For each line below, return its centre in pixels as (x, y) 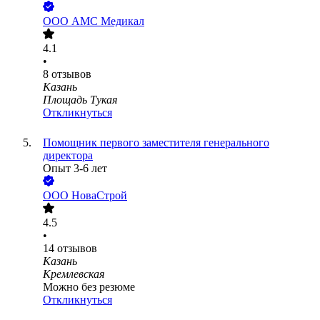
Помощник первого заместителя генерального (156, 143)
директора (68, 156)
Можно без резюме (89, 287)
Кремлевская (74, 274)
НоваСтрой (99, 196)
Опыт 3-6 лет (75, 169)
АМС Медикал (108, 21)
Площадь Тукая (80, 100)
